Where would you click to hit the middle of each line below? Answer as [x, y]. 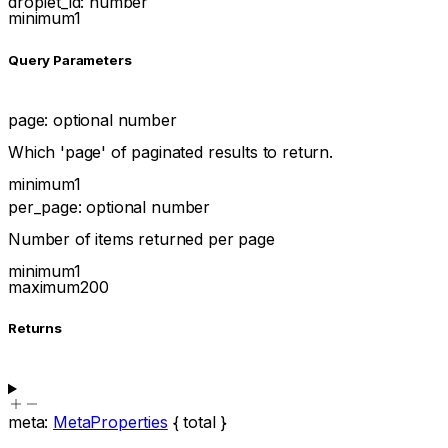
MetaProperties [110, 422]
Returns [35, 327]
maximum [44, 286]
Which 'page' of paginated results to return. [170, 152]
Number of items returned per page [141, 238]
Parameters [91, 59]
